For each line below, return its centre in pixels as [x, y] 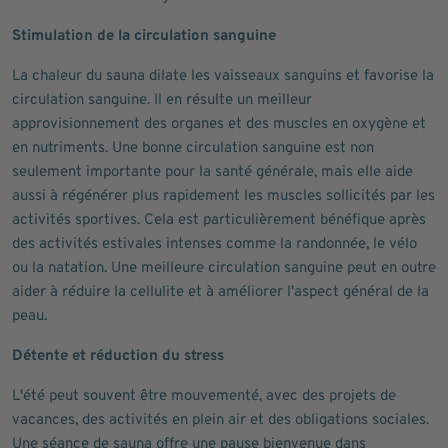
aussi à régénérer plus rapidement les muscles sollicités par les [223, 196]
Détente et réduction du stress [118, 356]
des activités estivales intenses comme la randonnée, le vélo [214, 244]
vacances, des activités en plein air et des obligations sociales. [220, 420]
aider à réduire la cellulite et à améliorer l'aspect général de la [220, 292]
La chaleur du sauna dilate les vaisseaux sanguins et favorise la [223, 76]
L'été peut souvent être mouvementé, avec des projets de [204, 396]
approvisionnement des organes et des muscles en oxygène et [219, 124]
